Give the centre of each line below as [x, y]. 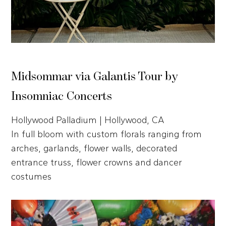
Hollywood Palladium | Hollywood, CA [88, 120]
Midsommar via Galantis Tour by [95, 76]
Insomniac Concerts [62, 96]
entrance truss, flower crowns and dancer [97, 162]
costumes [32, 176]
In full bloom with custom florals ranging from [107, 134]
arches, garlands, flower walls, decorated [94, 148]
